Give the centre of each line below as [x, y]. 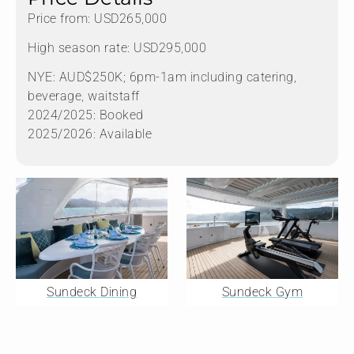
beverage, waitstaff [84, 96]
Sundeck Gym [262, 292]
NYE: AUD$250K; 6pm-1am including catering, [162, 77]
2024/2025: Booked [86, 115]
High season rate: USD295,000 [117, 48]
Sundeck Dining [92, 292]
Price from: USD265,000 [97, 19]
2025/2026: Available [90, 134]
